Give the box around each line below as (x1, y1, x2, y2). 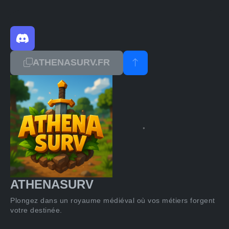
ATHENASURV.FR (33, 57, 110, 68)
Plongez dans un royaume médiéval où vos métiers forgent (10, 196, 215, 204)
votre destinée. (10, 205, 62, 214)
